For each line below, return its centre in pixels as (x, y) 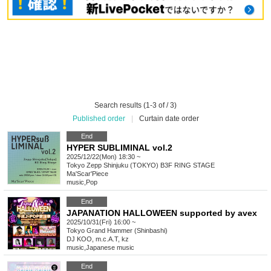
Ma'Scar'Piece (87, 174)
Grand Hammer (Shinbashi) (127, 231)
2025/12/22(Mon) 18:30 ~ (103, 157)
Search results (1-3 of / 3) (135, 106)
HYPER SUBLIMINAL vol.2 (119, 148)
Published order (99, 119)
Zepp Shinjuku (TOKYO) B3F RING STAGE (151, 165)
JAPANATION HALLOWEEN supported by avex (162, 213)
